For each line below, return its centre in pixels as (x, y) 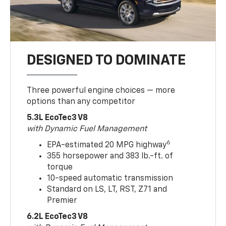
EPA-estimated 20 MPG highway (107, 145)
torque (60, 167)
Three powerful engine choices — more (101, 91)
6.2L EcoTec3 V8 (58, 217)
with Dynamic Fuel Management (87, 129)
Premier (62, 201)
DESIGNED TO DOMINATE (106, 60)
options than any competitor (81, 102)
